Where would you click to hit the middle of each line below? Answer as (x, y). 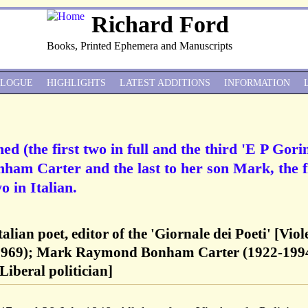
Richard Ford (160, 24)
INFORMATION (257, 83)
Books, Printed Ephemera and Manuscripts (140, 46)
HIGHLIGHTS (76, 83)
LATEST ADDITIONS (165, 83)
